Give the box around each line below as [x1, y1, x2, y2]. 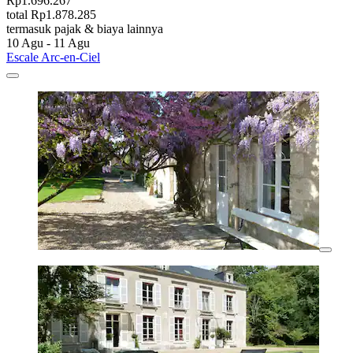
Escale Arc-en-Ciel [6, 50, 100, 64]
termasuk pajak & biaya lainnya [6, 21, 163, 35]
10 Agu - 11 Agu [6, 35, 90, 50]
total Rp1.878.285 [6, 7, 96, 21]
